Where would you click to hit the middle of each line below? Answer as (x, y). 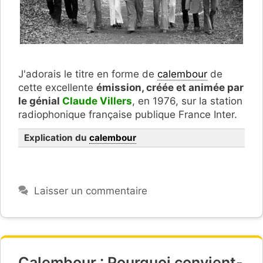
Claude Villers (97, 101)
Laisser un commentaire (91, 191)
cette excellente (57, 87)
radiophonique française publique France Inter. (128, 114)
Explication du (57, 137)
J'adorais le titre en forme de (88, 74)
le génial (40, 101)
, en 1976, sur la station (187, 101)
